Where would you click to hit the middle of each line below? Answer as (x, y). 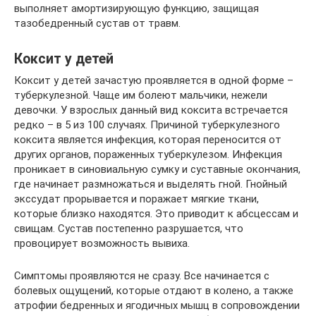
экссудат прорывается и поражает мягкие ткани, (136, 199)
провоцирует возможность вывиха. (102, 243)
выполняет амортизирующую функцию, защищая (136, 8)
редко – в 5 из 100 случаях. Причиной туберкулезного (147, 124)
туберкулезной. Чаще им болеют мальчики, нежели (141, 95)
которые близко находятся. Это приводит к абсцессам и (156, 213)
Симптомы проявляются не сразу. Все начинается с (142, 275)
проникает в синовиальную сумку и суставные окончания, (157, 169)
